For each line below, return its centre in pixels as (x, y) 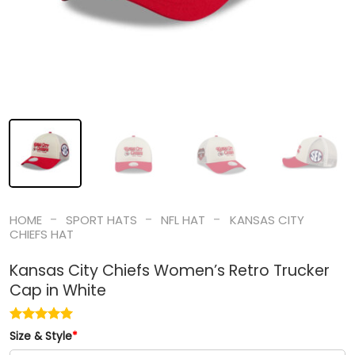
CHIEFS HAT (41, 234)
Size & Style (40, 337)
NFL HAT (183, 219)
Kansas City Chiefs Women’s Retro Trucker (169, 271)
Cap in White (57, 291)
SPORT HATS (101, 219)
